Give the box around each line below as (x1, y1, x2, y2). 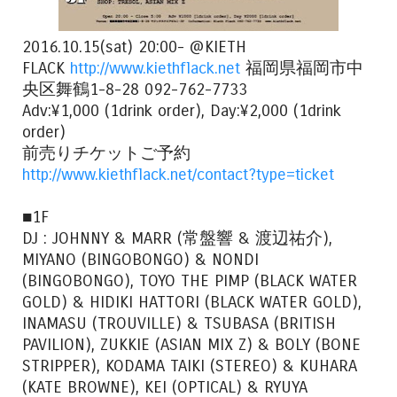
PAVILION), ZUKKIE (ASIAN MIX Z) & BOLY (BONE (22, 334, 361, 354)
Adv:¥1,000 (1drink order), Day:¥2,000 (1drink (22, 100, 341, 121)
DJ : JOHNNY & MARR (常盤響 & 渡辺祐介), (22, 228, 332, 248)
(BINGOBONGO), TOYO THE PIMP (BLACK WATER (22, 270, 357, 291)
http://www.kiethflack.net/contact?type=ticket (22, 164, 334, 184)
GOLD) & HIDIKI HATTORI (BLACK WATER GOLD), (22, 292, 362, 312)
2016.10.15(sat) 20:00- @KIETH (22, 36, 246, 57)
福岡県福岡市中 (240, 58, 363, 78)
